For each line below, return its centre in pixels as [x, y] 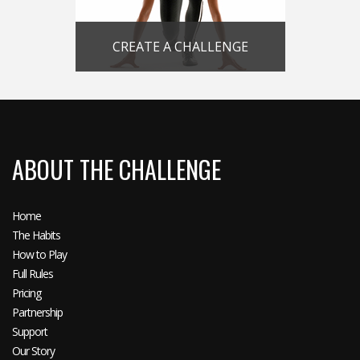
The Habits [36, 235]
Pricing [27, 292]
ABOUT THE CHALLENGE [117, 169]
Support [30, 331]
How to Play [39, 254]
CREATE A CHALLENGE [180, 46]
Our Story [33, 350]
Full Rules [33, 273]
